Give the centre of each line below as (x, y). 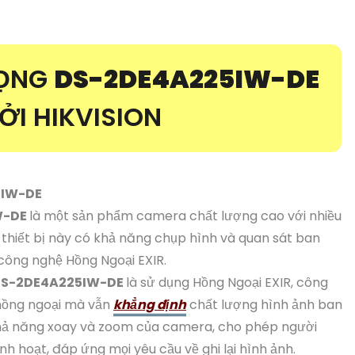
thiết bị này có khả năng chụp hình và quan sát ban (161, 238)
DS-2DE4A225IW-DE (187, 78)
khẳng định (150, 304)
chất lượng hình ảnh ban (264, 304)
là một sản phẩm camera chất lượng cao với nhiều (185, 216)
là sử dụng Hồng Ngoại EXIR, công (227, 282)
